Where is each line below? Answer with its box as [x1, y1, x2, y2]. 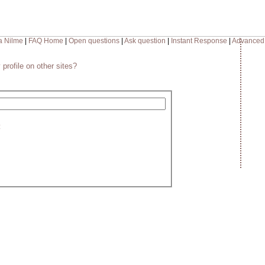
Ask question [124, 37, 166, 45]
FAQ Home [28, 37, 63, 45]
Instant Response [170, 37, 227, 45]
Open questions [68, 37, 119, 45]
